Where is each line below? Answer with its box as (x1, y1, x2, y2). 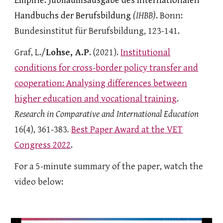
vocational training (99, 94, 177, 104)
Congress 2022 (14, 140, 71, 150)
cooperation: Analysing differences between (14, 78, 188, 89)
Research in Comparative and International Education (14, 109, 199, 119)
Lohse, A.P (46, 47, 90, 58)
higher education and (14, 94, 100, 104)
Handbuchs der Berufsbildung (14, 10, 133, 21)
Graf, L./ (14, 47, 46, 58)
